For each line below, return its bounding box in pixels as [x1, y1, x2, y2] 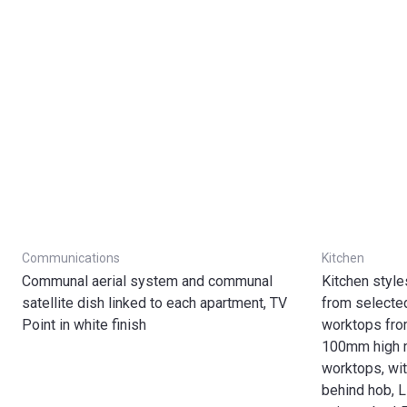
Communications [22, 251, 120, 265]
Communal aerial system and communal [22, 273, 273, 290]
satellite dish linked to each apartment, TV [22, 294, 287, 312]
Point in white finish [22, 316, 146, 333]
